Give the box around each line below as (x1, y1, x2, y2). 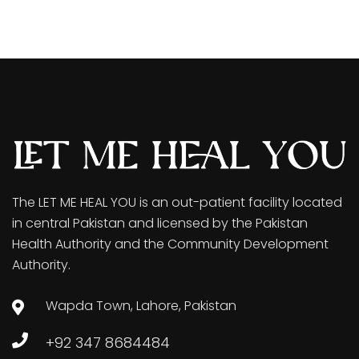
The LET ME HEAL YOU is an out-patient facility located (12, 192, 342, 212)
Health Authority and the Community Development (12, 234, 329, 253)
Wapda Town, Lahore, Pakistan (46, 296, 236, 315)
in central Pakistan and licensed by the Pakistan (12, 213, 308, 232)
